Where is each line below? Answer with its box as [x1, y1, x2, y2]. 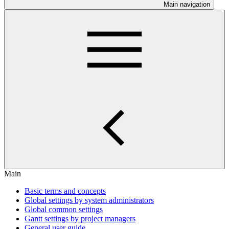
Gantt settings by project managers [25, 214, 135, 223]
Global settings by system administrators [25, 196, 154, 204]
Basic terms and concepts [25, 187, 106, 195]
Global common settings [25, 205, 103, 214]
